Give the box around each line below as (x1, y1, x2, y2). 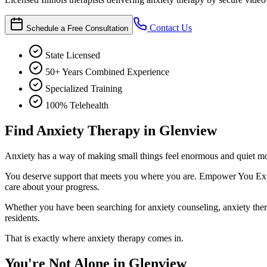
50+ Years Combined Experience (45, 66, 169, 77)
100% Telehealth (45, 100, 108, 110)
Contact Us (147, 22, 192, 33)
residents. (5, 212, 40, 223)
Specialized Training (45, 83, 122, 94)
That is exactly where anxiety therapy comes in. (5, 232, 184, 243)
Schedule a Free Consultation (26, 23, 128, 33)
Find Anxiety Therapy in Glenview (5, 122, 217, 138)
